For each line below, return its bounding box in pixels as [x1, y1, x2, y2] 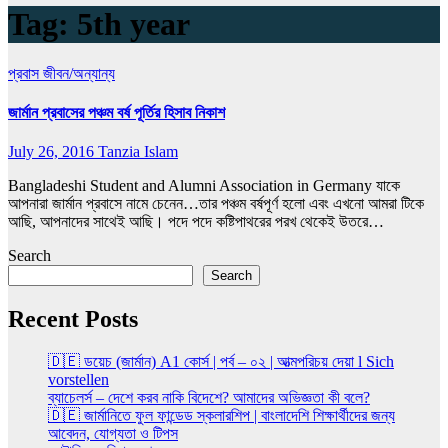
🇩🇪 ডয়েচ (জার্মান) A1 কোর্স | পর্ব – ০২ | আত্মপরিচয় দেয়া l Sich [48, 353, 394, 371]
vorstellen [48, 371, 109, 389]
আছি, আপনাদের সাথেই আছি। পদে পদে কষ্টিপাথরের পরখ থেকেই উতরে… [8, 213, 384, 231]
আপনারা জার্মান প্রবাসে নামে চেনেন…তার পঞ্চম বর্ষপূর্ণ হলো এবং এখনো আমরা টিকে [8, 195, 424, 213]
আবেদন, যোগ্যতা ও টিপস [48, 425, 178, 443]
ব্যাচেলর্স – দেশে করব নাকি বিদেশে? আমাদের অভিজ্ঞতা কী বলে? [48, 389, 370, 407]
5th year [77, 6, 190, 43]
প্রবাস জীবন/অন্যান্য [8, 64, 115, 82]
